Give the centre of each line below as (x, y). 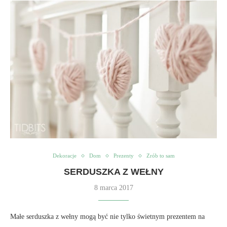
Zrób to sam (160, 156)
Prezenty (123, 156)
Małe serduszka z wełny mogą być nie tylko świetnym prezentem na (107, 217)
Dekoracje (64, 156)
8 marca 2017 (113, 188)
